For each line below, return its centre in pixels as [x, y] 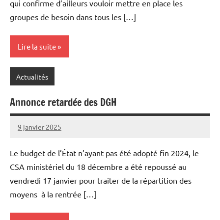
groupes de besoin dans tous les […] [73, 17]
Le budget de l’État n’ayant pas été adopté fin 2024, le [104, 153]
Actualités [32, 76]
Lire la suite [37, 46]
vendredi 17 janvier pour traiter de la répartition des [101, 180]
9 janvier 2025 [40, 126]
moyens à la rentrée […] [53, 194]
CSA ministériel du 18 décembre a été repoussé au [98, 167]
